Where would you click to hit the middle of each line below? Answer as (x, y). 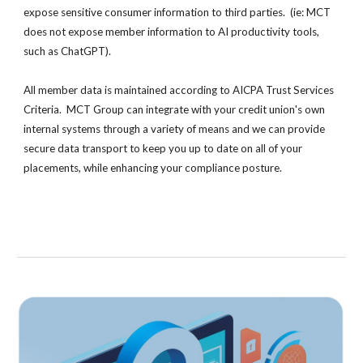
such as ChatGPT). (68, 51)
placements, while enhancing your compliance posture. (153, 168)
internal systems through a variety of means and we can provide (175, 129)
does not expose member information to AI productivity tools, (172, 32)
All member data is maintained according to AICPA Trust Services (179, 90)
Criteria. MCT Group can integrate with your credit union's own (175, 109)
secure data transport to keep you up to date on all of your (163, 148)
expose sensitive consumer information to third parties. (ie (163, 12)
